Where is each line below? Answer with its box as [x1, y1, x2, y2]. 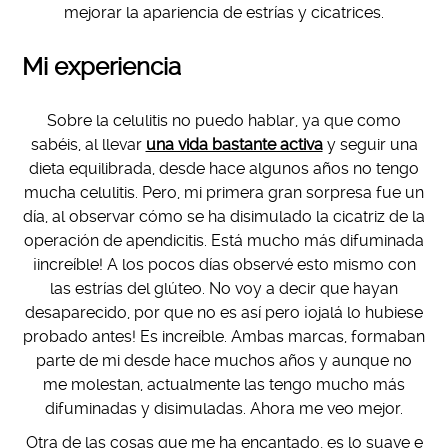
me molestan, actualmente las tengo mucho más [43, 374, 405, 394]
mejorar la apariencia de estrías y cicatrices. [64, 2, 384, 22]
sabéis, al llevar [30, 134, 146, 154]
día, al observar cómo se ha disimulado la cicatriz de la [23, 206, 425, 226]
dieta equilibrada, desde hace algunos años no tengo [29, 158, 419, 178]
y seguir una [322, 134, 418, 154]
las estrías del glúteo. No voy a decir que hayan [50, 278, 398, 298]
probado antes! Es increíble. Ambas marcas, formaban [23, 326, 425, 346]
